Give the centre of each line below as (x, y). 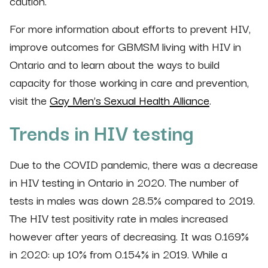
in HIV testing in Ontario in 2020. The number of (124, 182)
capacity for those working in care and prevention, (129, 82)
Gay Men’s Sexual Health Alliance (130, 100)
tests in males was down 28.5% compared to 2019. (132, 200)
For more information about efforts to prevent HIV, (130, 28)
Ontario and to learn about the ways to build (115, 64)
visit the (30, 100)
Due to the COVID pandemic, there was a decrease (134, 164)
